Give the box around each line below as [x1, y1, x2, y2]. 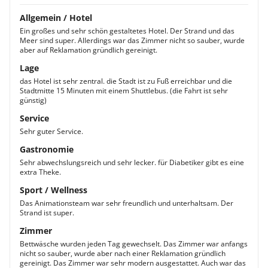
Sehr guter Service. [20, 126, 83, 136]
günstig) [20, 95, 47, 105]
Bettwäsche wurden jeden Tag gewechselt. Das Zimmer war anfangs [20, 239, 248, 249]
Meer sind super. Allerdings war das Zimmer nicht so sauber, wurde [20, 35, 245, 45]
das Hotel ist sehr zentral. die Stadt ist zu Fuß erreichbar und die [20, 76, 232, 86]
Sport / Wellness [20, 184, 87, 196]
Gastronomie [20, 144, 74, 155]
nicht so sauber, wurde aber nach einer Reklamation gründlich [20, 248, 226, 258]
